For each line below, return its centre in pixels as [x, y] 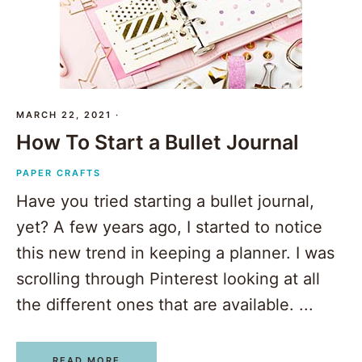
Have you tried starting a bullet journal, [165, 202]
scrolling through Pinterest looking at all [168, 279]
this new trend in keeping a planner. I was [175, 253]
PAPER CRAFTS [59, 173]
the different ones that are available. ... [165, 305]
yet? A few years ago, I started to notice [169, 227]
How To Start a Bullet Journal [158, 143]
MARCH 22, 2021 [64, 115]
